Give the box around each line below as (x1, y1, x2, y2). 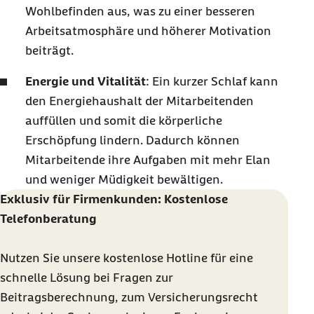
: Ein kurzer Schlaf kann (146, 74, 278, 88)
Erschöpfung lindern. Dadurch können (25, 132, 240, 147)
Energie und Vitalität (25, 74, 146, 88)
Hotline (166, 250, 207, 265)
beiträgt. (25, 43, 74, 57)
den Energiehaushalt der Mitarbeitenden (25, 93, 254, 108)
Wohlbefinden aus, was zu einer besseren (25, 4, 255, 18)
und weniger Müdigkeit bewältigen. (25, 172, 223, 186)
